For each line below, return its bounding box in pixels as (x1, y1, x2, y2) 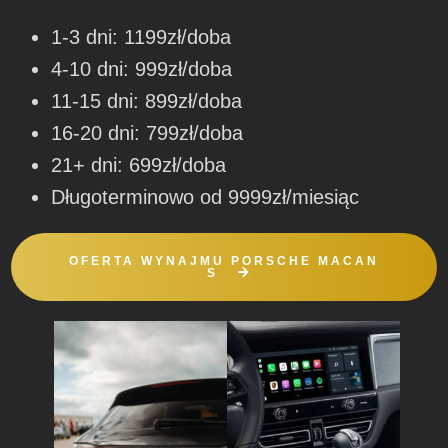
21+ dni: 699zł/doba (51, 153, 227, 176)
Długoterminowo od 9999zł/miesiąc (51, 185, 360, 208)
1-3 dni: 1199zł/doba (51, 25, 232, 48)
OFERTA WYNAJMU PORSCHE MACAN (69, 253, 379, 268)
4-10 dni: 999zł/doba (51, 57, 233, 80)
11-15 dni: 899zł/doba (51, 89, 243, 112)
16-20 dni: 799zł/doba (51, 121, 244, 144)
